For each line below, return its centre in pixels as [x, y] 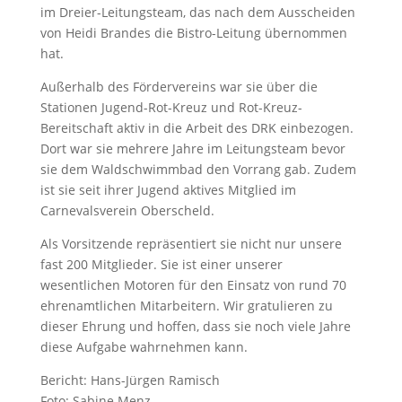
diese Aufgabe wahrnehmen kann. [144, 346]
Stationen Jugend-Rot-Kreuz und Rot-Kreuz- [171, 107]
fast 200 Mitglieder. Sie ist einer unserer [161, 264]
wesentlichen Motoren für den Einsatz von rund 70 [193, 284]
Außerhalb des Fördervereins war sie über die [179, 86]
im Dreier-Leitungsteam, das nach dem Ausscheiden [197, 12]
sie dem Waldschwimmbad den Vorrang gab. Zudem [198, 169]
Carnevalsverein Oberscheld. [127, 210]
